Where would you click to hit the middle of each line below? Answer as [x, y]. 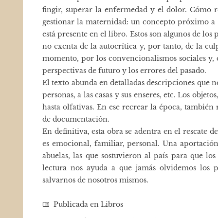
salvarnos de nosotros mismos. [95, 180]
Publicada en [76, 204]
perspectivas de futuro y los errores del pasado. [124, 71]
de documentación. [76, 119]
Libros [112, 204]
